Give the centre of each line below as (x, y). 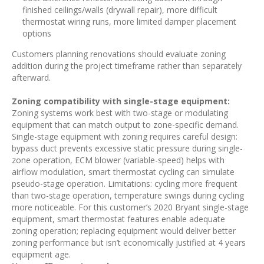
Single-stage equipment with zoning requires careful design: (125, 136)
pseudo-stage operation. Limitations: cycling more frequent (125, 184)
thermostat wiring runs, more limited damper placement (129, 22)
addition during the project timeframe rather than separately (127, 66)
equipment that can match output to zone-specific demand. (125, 125)
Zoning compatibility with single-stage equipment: (121, 101)
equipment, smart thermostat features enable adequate (118, 219)
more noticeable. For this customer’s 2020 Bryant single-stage (130, 207)
